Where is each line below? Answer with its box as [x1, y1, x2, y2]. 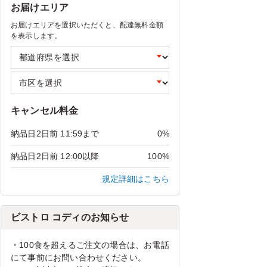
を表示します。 [11, 32, 62, 41]
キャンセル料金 [11, 105, 79, 116]
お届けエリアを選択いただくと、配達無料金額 [11, 21, 163, 30]
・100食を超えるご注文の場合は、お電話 [11, 240, 169, 250]
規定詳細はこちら [101, 174, 169, 184]
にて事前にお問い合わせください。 [11, 253, 146, 263]
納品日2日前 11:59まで [11, 129, 100, 139]
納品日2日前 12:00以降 [11, 151, 100, 162]
